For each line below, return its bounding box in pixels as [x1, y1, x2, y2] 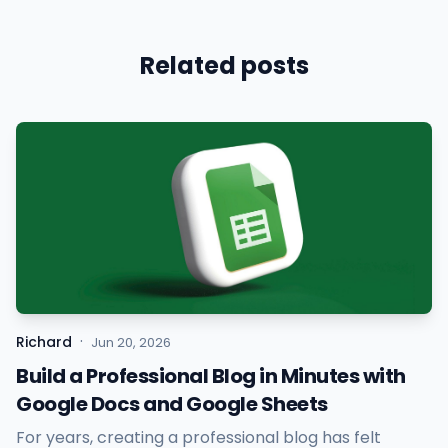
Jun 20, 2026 [91, 333, 171, 353]
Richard [16, 332, 72, 353]
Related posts [139, 49, 309, 83]
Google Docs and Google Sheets [16, 390, 328, 419]
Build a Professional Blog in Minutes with [16, 362, 406, 391]
